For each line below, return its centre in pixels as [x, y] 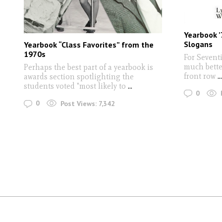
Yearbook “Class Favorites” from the [89, 45]
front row [199, 76]
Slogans [198, 44]
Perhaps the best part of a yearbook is [88, 67]
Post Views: [79, 103]
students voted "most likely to [75, 86]
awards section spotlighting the [79, 77]
